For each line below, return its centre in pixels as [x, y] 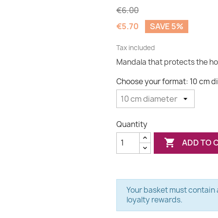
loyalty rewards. [154, 200]
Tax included [136, 47]
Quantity [132, 124]
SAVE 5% [167, 26]
